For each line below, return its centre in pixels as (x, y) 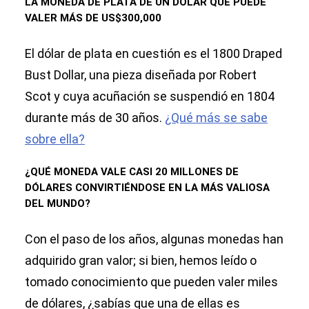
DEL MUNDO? (58, 204)
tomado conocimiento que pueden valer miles (151, 282)
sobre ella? (55, 139)
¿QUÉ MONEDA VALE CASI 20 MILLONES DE (132, 172)
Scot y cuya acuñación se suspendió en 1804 (150, 97)
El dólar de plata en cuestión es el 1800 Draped (153, 54)
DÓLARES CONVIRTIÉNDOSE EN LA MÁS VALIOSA (147, 188)
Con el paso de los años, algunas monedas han (154, 239)
